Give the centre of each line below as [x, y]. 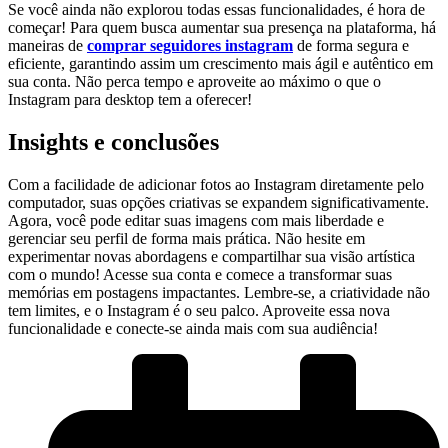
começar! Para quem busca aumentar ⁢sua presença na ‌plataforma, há [222, 27]
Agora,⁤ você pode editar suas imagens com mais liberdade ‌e [196, 220]
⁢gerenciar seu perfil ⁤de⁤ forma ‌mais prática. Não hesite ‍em [186, 238]
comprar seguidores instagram [190, 45]
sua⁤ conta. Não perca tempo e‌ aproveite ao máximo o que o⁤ [194, 81]
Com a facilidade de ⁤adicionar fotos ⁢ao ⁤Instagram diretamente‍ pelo [216, 184]
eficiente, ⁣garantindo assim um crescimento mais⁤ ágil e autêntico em [220, 63]
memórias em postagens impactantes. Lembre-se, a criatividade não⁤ [219, 292]
